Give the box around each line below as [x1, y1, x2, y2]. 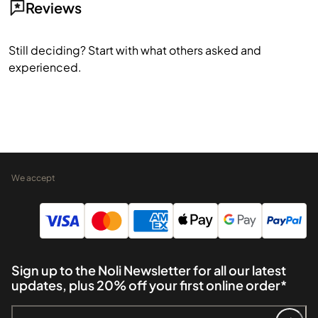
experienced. [9, 59, 82, 75]
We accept [11, 172, 55, 183]
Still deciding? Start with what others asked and [9, 42, 261, 57]
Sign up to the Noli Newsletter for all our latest [11, 261, 286, 278]
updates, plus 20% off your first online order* [11, 276, 287, 293]
